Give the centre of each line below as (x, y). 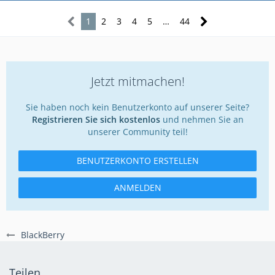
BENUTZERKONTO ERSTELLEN (137, 160)
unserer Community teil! (137, 131)
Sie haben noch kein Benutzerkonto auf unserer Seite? (137, 107)
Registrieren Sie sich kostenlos (96, 119)
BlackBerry (43, 234)
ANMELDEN (137, 187)
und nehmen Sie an (202, 119)
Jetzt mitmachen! (137, 81)
